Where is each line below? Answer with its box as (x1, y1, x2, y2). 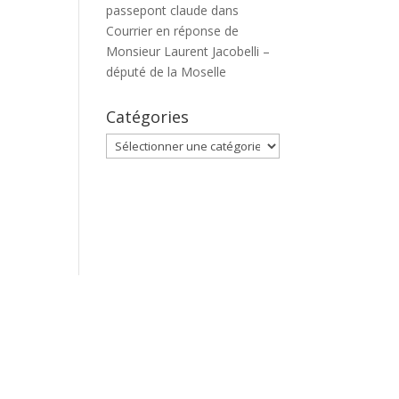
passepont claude (106, 2, 208, 19)
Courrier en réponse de (106, 22, 240, 39)
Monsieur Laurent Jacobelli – (106, 43, 271, 60)
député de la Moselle (106, 63, 227, 80)
